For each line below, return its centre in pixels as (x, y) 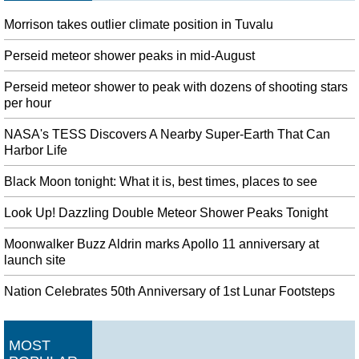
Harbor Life (36, 150)
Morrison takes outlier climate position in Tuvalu (139, 24)
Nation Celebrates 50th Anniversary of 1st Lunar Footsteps (169, 291)
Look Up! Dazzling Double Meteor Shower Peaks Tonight (166, 212)
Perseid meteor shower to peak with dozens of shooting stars (176, 87)
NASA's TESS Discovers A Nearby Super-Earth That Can (167, 134)
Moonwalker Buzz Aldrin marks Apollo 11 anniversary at (161, 244)
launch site (35, 260)
